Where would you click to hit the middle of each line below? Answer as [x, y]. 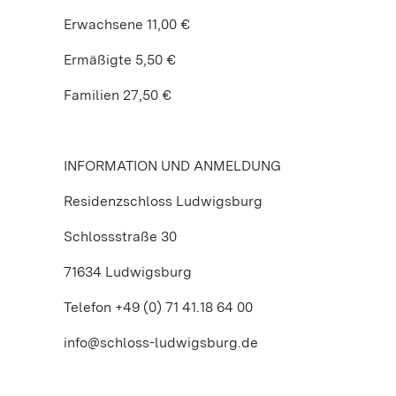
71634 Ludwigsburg [128, 272]
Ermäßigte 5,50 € [120, 60]
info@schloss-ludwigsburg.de [161, 343]
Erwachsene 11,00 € [127, 24]
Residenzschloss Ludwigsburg [163, 201]
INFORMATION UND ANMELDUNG [172, 166]
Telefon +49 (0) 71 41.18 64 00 [158, 307]
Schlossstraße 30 [120, 236]
